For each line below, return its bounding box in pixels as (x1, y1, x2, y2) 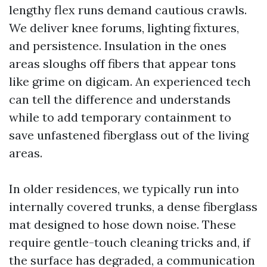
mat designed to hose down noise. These (9, 217, 236, 232)
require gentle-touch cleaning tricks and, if (9, 235, 250, 250)
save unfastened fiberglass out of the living (9, 128, 249, 142)
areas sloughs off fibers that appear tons (9, 56, 236, 71)
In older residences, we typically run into (9, 181, 239, 196)
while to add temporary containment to (9, 110, 231, 125)
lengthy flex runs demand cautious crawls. (9, 2, 247, 17)
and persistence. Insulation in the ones (9, 38, 226, 53)
